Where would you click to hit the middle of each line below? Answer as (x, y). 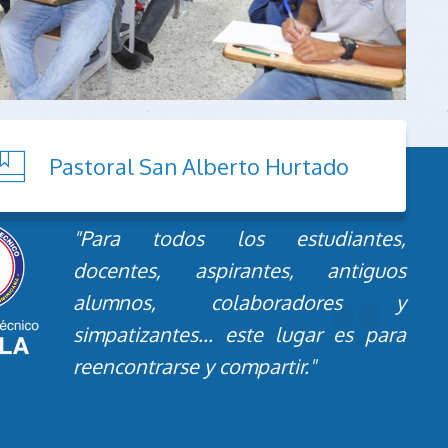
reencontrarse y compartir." (194, 366)
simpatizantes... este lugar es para (239, 334)
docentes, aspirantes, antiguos (239, 270)
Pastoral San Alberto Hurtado (199, 166)
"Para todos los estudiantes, (239, 238)
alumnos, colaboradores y (239, 302)
